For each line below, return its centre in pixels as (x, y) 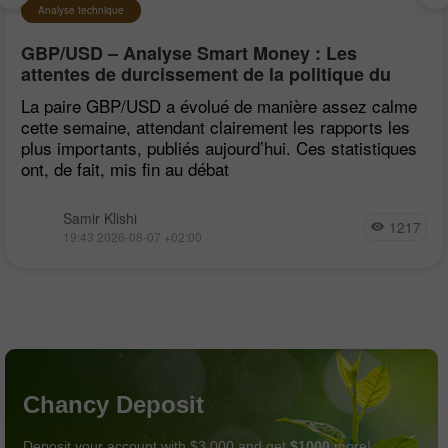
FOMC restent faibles (111, 94)
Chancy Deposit (113, 405)
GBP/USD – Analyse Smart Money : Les (189, 52)
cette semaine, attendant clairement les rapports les (215, 126)
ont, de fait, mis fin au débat (125, 168)
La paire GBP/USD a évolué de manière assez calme (219, 105)
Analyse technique (81, 9)
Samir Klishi (100, 217)
